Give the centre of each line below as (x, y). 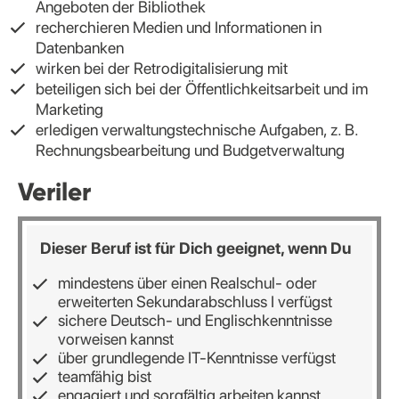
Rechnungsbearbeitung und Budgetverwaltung (190, 150)
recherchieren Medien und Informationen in (179, 27)
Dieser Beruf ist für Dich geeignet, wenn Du (195, 248)
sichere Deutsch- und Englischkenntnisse (195, 320)
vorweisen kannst (116, 338)
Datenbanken (80, 47)
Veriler (54, 191)
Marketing (69, 109)
